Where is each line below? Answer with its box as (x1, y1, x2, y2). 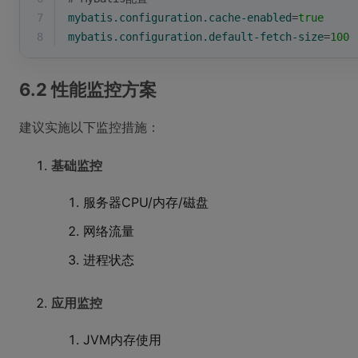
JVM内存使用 (83, 332, 161, 348)
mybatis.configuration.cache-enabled (68, 11, 292, 24)
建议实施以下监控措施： (19, 119, 160, 135)
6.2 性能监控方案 (19, 79, 157, 100)
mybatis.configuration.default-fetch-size (68, 30, 324, 43)
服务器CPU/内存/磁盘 (83, 194, 209, 210)
